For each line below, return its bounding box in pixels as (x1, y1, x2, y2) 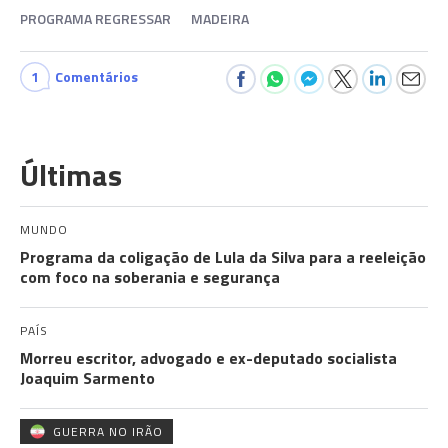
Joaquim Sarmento (20, 366, 155, 390)
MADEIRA (191, 8, 249, 29)
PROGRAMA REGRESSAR (20, 8, 171, 29)
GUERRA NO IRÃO (53, 422, 163, 441)
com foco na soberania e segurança (20, 265, 280, 289)
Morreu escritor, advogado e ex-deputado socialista (20, 346, 397, 370)
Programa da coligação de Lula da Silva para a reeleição (20, 245, 426, 269)
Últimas (20, 152, 122, 198)
